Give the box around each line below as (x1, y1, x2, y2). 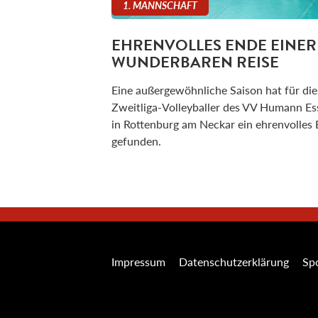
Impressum (111, 253, 165, 270)
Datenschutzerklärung (179, 253, 289, 270)
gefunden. (111, 133, 161, 150)
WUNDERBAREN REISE (111, 50, 279, 75)
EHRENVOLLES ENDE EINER (111, 33, 317, 57)
